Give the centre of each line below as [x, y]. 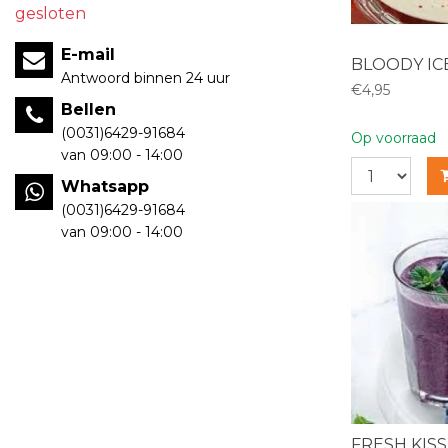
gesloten [50, 13]
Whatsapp [105, 186]
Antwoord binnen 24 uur [145, 78]
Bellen [88, 109]
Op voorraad [393, 138]
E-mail [88, 54]
